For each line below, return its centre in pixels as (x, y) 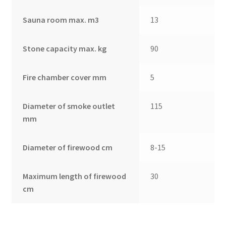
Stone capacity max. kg (65, 49)
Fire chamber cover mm (65, 77)
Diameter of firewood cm (68, 148)
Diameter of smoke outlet (69, 106)
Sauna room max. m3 (61, 20)
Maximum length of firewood (75, 176)
